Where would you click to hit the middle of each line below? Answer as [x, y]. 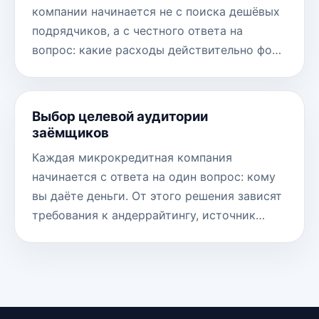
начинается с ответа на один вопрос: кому [154, 177]
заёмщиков [70, 133]
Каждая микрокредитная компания [132, 158]
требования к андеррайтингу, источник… [148, 215]
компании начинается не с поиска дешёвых [156, 12]
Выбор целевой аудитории [120, 117]
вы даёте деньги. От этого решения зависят [157, 196]
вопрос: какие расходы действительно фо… [157, 50]
